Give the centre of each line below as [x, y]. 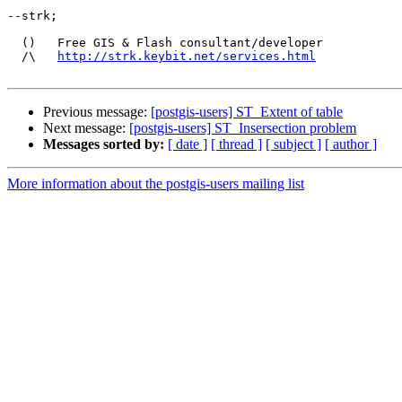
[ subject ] [293, 144]
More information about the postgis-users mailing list [156, 184]
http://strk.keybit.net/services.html [187, 57]
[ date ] [188, 144]
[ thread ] [236, 144]
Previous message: [97, 112]
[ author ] [351, 144]
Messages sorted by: [104, 144]
